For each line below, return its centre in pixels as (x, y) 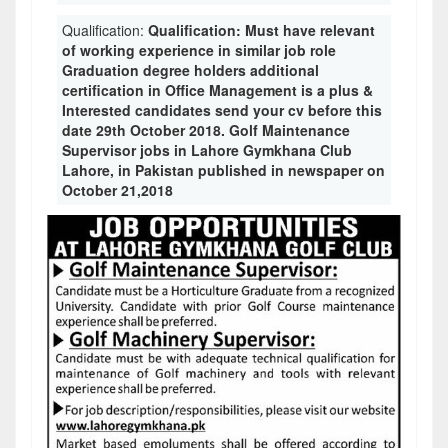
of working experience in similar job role (199, 50)
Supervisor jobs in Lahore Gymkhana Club (207, 150)
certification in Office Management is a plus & (217, 90)
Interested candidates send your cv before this (222, 110)
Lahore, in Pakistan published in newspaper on (223, 170)
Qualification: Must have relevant (261, 30)
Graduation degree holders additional (190, 70)
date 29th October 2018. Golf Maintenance (206, 130)
